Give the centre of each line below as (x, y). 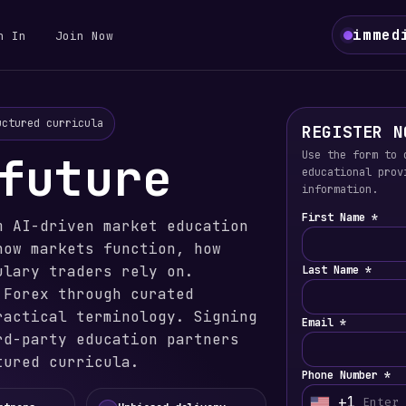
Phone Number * (346, 375)
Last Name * (336, 270)
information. (339, 189)
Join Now (84, 36)
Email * (324, 323)
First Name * (339, 217)
